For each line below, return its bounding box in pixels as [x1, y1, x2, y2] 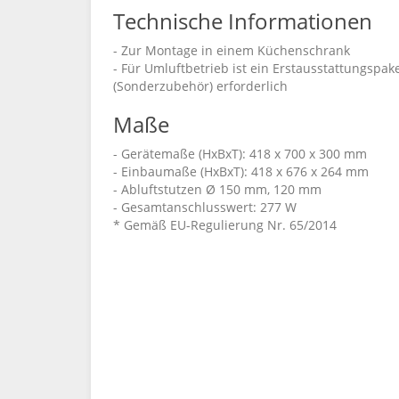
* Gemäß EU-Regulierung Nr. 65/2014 [113, 216, 337, 233]
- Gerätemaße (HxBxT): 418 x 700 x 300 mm [113, 145, 367, 162]
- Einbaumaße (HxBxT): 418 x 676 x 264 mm [113, 163, 369, 180]
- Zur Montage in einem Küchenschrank [113, 42, 350, 59]
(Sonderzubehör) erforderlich [113, 77, 288, 94]
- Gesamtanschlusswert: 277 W [113, 199, 297, 216]
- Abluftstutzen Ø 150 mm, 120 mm [113, 181, 322, 198]
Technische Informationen [113, 6, 372, 36]
